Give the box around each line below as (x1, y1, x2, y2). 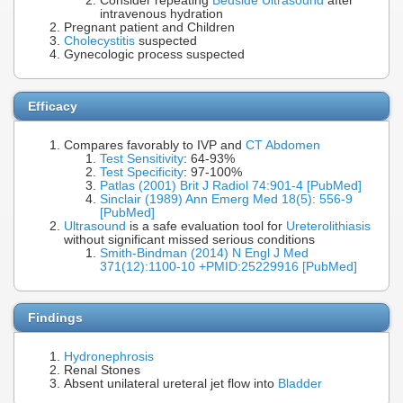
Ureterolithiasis (286, 219, 371, 233)
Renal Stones (64, 363, 140, 378)
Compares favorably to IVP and (64, 138, 246, 152)
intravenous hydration (100, 7, 223, 22)
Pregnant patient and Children (64, 21, 235, 35)
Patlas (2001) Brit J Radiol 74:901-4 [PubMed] (100, 178, 362, 193)
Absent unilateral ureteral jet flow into (64, 377, 278, 391)
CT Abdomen (246, 138, 320, 152)
